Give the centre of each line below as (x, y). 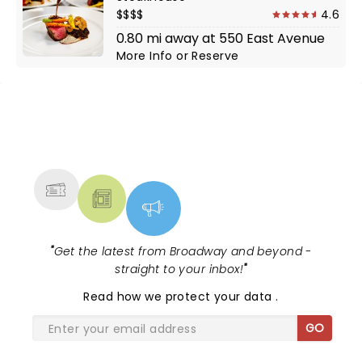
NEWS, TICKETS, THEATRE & (175, 136)
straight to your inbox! (179, 269)
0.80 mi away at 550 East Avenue (221, 38)
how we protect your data (196, 297)
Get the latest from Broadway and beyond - (183, 251)
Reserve (215, 56)
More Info (147, 56)
